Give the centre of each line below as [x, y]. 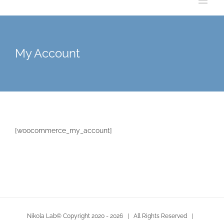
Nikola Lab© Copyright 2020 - [68, 216]
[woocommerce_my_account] [63, 130]
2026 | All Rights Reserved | [153, 216]
